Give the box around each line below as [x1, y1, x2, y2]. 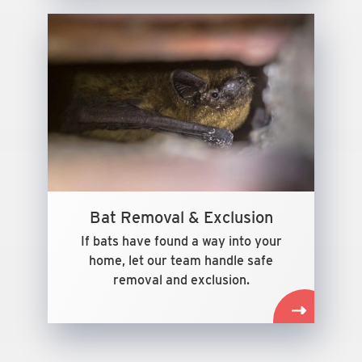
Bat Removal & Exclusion [89, 208, 273, 227]
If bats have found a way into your [80, 234, 282, 249]
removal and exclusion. [112, 272, 250, 288]
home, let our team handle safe [89, 253, 273, 268]
